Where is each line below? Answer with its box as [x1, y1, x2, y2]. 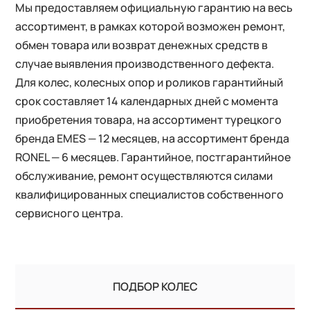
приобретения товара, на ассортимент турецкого [15, 111, 282, 127]
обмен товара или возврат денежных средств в [15, 37, 268, 53]
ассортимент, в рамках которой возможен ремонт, [15, 18, 286, 34]
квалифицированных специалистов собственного [15, 186, 284, 202]
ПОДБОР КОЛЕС [112, 278, 198, 294]
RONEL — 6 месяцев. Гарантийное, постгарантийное [15, 149, 291, 165]
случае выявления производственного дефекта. [15, 55, 275, 71]
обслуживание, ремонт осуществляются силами [15, 167, 273, 183]
